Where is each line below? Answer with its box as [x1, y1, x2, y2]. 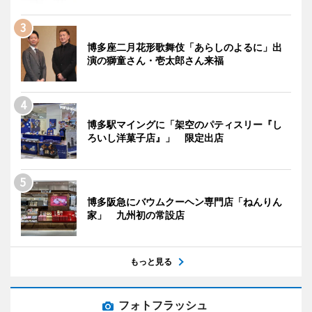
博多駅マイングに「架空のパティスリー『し [87, 118, 282, 130]
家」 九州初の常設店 [87, 209, 185, 221]
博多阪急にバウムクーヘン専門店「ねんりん [87, 196, 282, 208]
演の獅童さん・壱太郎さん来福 [87, 54, 224, 66]
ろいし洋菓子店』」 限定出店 [87, 132, 224, 143]
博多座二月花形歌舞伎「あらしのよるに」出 [87, 41, 282, 53]
